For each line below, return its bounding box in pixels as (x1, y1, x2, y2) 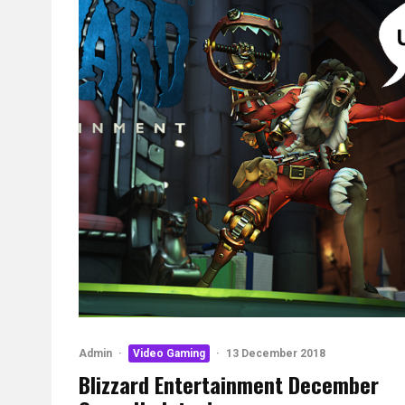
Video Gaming (133, 347, 205, 360)
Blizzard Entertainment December (79, 368, 379, 400)
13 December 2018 (226, 347, 325, 360)
